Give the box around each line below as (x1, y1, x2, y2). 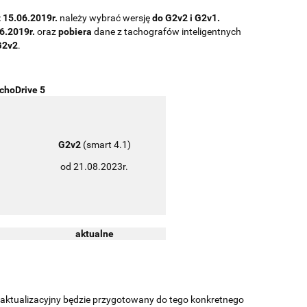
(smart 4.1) (82, 138, 131, 150)
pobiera (58, 25, 92, 37)
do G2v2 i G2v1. (152, 12, 220, 23)
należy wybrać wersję (58, 12, 152, 23)
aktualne (75, 228, 114, 239)
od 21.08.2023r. (60, 160, 128, 172)
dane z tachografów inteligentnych (92, 25, 241, 37)
